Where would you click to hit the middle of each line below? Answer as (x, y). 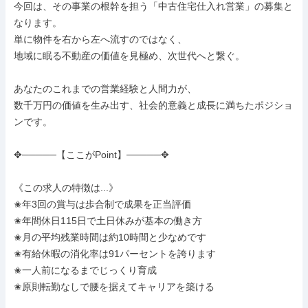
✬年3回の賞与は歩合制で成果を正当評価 (102, 204)
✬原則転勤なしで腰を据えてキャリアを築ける (114, 287)
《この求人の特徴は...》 (66, 188)
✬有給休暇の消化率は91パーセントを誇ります (115, 254)
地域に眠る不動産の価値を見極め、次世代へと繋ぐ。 (129, 56)
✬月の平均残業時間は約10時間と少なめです (110, 237)
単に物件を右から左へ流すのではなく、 (100, 39)
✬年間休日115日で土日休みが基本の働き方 (108, 221)
